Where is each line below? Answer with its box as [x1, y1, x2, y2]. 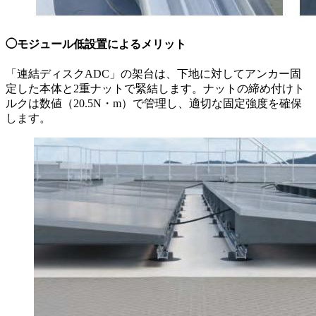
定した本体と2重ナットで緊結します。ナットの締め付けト [6, 82, 305, 95]
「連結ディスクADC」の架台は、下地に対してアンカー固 [6, 67, 301, 80]
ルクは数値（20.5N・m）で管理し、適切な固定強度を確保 [6, 97, 302, 109]
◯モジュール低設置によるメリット [6, 37, 186, 50]
